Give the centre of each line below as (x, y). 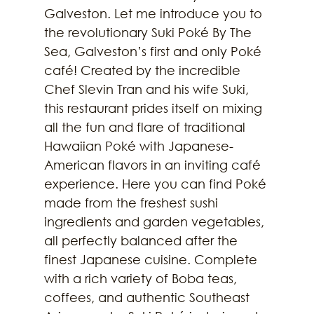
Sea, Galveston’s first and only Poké (154, 51)
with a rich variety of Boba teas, (142, 278)
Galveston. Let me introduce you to (155, 13)
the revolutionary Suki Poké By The (149, 32)
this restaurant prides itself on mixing (155, 108)
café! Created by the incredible (144, 70)
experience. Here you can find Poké (157, 183)
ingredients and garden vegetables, (156, 221)
